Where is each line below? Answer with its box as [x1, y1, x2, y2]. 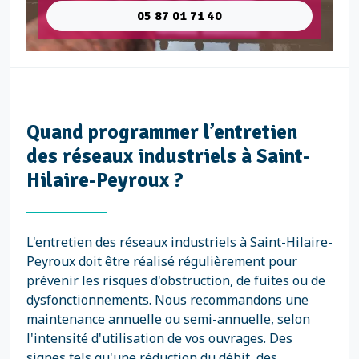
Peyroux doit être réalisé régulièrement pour [26, 252, 297, 270]
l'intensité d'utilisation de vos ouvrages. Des [26, 329, 292, 347]
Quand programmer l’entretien [26, 119, 297, 144]
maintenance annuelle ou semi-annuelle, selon [26, 310, 310, 328]
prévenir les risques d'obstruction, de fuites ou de [26, 272, 325, 289]
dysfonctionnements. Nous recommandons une [26, 291, 309, 309]
